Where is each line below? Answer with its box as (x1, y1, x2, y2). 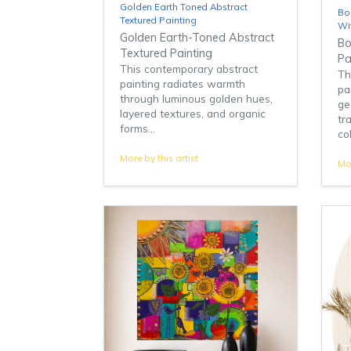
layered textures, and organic (120, 107, 266, 121)
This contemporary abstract (120, 62, 258, 76)
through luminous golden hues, (120, 92, 273, 106)
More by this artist (120, 152, 198, 165)
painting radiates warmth (120, 77, 245, 91)
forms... (120, 121, 155, 136)
